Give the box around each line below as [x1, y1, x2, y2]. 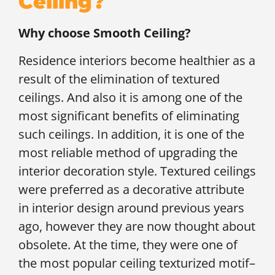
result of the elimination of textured [18, 70, 220, 87]
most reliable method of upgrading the [18, 144, 238, 161]
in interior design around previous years [18, 199, 244, 216]
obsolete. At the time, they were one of [18, 236, 238, 253]
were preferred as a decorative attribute [18, 180, 244, 198]
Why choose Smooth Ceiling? [18, 25, 191, 42]
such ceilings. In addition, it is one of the [18, 125, 244, 142]
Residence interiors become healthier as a [18, 52, 255, 69]
